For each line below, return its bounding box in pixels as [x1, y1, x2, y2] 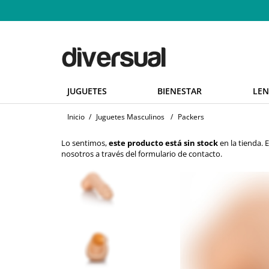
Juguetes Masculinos [96, 112, 165, 122]
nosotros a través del [61, 148, 138, 160]
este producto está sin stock [109, 138, 218, 149]
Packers [178, 112, 204, 122]
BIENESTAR [157, 85, 202, 97]
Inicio [67, 112, 85, 122]
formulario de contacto [138, 148, 220, 160]
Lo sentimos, [61, 138, 109, 149]
